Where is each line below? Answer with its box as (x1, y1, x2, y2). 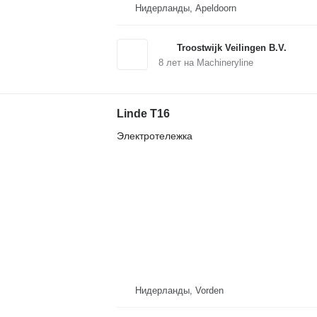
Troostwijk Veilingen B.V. (176, 42, 287, 54)
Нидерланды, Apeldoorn (134, 3, 236, 14)
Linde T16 (116, 108, 170, 120)
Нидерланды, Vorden (134, 284, 224, 296)
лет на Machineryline (163, 57, 253, 69)
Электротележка (116, 130, 192, 142)
